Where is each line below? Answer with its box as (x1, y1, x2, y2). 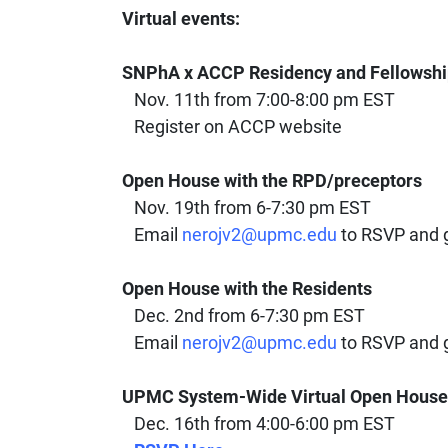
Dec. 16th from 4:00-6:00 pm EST (122, 410, 395, 435)
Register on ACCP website (122, 113, 342, 138)
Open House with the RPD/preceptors (122, 167, 422, 192)
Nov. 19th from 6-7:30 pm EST (122, 194, 371, 219)
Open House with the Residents (122, 275, 372, 300)
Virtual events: (122, 5, 240, 30)
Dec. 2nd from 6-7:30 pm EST (122, 302, 365, 327)
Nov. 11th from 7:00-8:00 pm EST (122, 86, 395, 111)
